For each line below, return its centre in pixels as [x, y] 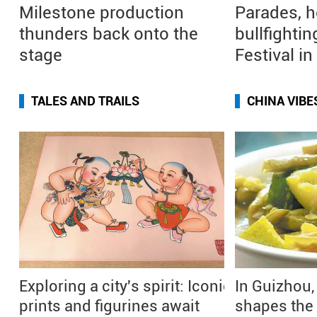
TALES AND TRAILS [85, 101]
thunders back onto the [109, 34]
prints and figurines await [109, 306]
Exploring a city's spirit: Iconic [125, 286]
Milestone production [102, 13]
